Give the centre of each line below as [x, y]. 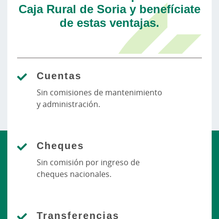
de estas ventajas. [109, 22]
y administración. [68, 104]
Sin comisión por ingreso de [88, 162]
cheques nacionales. [74, 174]
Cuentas [59, 76]
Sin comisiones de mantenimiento [99, 92]
